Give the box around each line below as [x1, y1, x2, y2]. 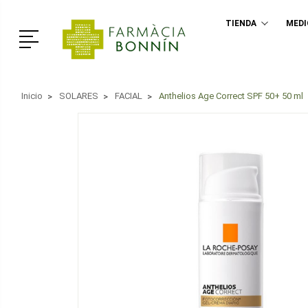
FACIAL [114, 91, 142, 101]
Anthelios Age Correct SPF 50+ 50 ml [158, 91, 303, 101]
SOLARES [58, 91, 98, 101]
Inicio [21, 91, 43, 101]
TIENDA [225, 19, 256, 28]
